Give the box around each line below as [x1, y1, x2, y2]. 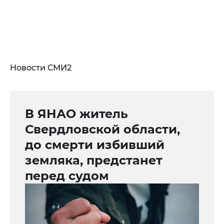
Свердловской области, [25, 122, 180, 137]
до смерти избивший [25, 137, 164, 152]
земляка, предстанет [25, 153, 162, 168]
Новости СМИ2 [10, 63, 71, 73]
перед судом [25, 168, 109, 183]
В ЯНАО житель [25, 106, 128, 121]
